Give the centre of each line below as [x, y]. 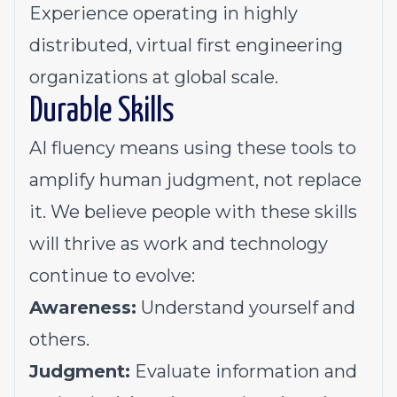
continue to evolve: [112, 276]
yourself [284, 307]
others [58, 339]
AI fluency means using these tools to [193, 148]
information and [284, 371]
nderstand [202, 307]
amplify [62, 180]
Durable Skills [102, 112]
